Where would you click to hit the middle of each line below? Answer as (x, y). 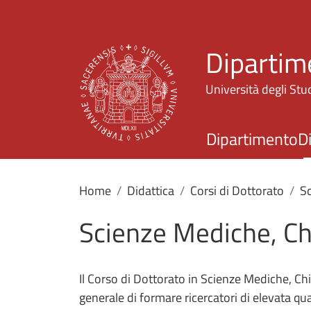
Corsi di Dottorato (237, 190)
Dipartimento (252, 139)
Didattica (151, 190)
